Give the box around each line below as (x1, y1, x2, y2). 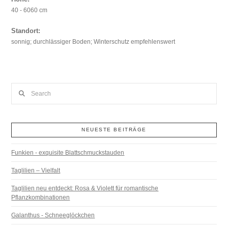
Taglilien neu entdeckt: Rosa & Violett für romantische (11, 184, 159, 192)
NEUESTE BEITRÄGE (81, 127, 147, 133)
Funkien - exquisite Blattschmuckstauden (11, 149, 125, 156)
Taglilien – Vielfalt (11, 166, 61, 174)
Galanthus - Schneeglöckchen (11, 211, 95, 219)
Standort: (11, 27, 41, 35)
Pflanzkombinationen (11, 193, 70, 201)
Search (11, 84, 31, 92)
